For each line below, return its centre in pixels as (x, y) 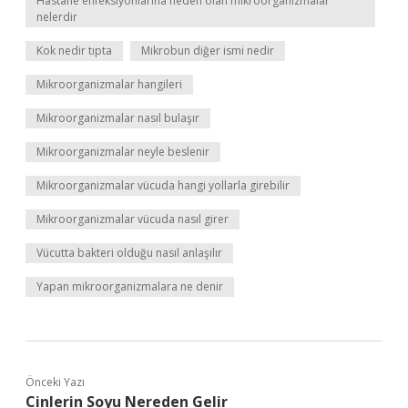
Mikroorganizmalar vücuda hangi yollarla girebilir (163, 185)
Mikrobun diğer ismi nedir (208, 51)
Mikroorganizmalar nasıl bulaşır (118, 118)
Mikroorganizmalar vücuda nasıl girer (133, 219)
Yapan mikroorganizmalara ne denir (130, 286)
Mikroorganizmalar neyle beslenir (123, 152)
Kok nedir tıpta (74, 51)
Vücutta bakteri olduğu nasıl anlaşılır (129, 253)
